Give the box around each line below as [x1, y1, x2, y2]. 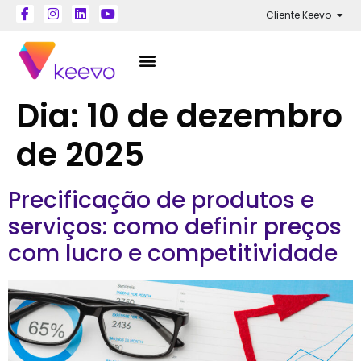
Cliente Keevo [266, 8, 331, 23]
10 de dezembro [87, 93, 342, 139]
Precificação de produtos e [8, 184, 314, 216]
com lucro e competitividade [8, 237, 338, 269]
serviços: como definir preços [8, 210, 342, 243]
